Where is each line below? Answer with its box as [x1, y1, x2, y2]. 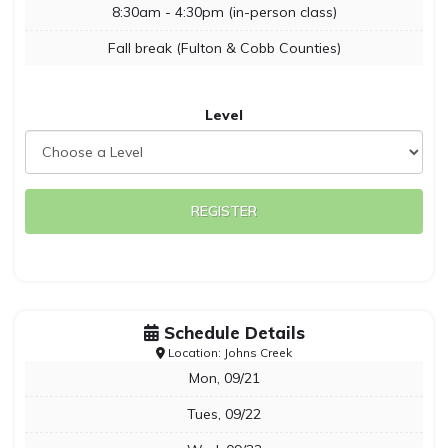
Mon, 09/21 [188, 369, 260, 387]
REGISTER [191, 202, 257, 220]
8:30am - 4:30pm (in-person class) [111, 3, 337, 21]
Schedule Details [158, 322, 305, 343]
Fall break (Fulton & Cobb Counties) [107, 39, 341, 57]
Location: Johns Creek [165, 345, 292, 360]
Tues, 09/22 [187, 405, 261, 423]
